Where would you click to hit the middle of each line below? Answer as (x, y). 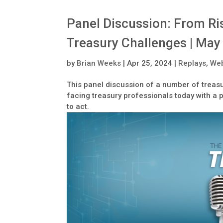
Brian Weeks (99, 63)
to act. (78, 106)
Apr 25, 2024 (150, 63)
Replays (192, 63)
